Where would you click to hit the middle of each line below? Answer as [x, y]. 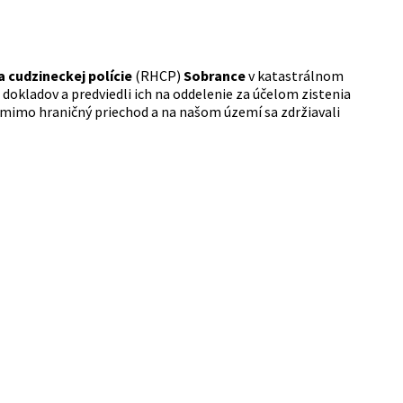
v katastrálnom [294, 76]
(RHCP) [159, 76]
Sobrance [214, 76]
